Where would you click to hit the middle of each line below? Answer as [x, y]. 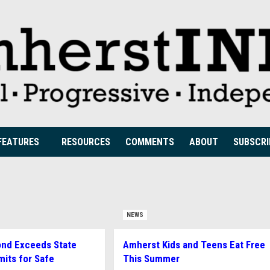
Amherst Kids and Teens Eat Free [194, 245]
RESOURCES [86, 142]
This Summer [151, 259]
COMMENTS [150, 142]
